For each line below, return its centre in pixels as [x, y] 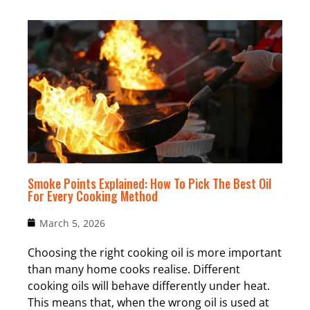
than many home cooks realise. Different [134, 269]
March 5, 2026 [72, 223]
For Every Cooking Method [93, 195]
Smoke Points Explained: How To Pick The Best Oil [149, 183]
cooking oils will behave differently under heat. [149, 285]
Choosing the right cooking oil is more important [155, 252]
